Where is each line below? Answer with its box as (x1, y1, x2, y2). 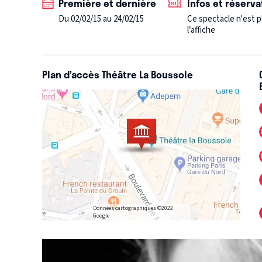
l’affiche (187, 24, 216, 37)
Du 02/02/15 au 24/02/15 (58, 13, 144, 26)
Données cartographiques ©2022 (92, 204, 173, 212)
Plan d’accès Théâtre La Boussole (42, 67, 193, 82)
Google (92, 211, 109, 220)
